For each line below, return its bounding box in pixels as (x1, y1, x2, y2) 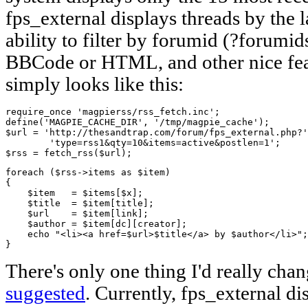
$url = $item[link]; (5, 208, 148, 219)
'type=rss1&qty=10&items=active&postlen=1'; (5, 137, 280, 148)
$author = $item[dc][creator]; (5, 218, 187, 229)
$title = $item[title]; (5, 197, 154, 208)
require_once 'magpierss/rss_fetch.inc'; (5, 106, 220, 117)
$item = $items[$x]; (5, 187, 187, 198)
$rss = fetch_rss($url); (5, 147, 132, 158)
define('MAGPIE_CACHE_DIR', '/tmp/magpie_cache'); (5, 116, 269, 127)
